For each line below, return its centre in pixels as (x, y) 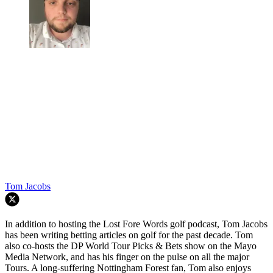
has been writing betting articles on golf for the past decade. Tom (129, 235)
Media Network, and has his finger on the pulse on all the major (127, 257)
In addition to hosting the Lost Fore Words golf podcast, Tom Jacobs (136, 224)
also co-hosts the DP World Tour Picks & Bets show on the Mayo (131, 246)
